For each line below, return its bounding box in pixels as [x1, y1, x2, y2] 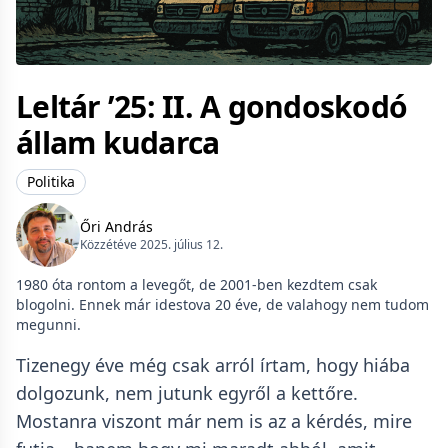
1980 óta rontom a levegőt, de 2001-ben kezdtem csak [16, 275, 377, 294]
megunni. [16, 315, 81, 334]
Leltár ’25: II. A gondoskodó [16, 86, 407, 127]
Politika [27, 172, 75, 191]
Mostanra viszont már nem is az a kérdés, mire [16, 409, 412, 433]
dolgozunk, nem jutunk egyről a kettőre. [16, 381, 358, 405]
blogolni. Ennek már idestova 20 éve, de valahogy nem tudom [16, 295, 429, 314]
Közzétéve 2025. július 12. [80, 236, 223, 253]
